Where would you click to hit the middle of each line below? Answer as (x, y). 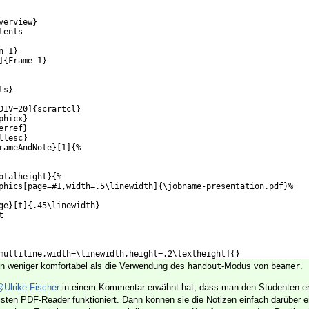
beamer (286, 267)
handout (205, 267)
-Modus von (246, 266)
